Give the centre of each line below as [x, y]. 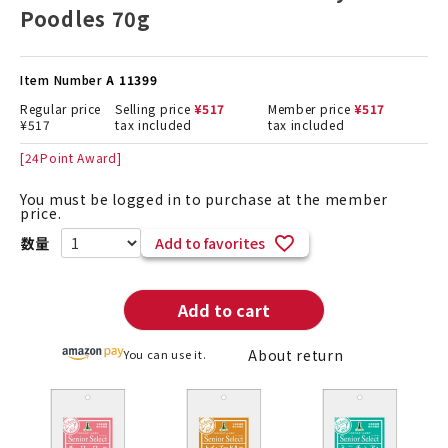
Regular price [61, 109]
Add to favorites [209, 243]
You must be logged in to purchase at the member [204, 199]
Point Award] [81, 158]
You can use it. [165, 354]
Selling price [153, 109]
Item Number [61, 80]
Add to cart [223, 310]
